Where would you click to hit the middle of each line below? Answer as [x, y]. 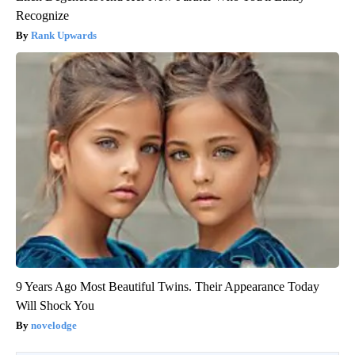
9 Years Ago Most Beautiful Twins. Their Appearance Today [168, 286]
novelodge [54, 325]
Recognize [42, 15]
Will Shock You [55, 305]
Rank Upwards [64, 35]
